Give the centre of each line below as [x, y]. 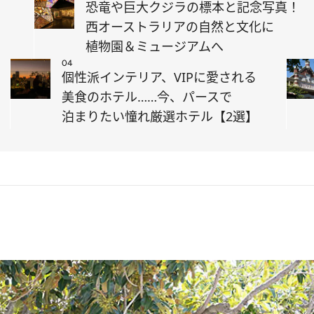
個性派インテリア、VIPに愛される [159, 77]
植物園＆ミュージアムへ [155, 46]
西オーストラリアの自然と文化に [180, 27]
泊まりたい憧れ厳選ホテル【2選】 [160, 116]
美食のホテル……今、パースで [147, 97]
